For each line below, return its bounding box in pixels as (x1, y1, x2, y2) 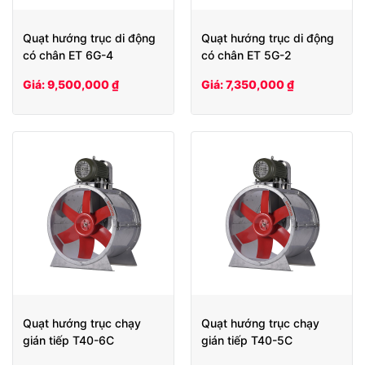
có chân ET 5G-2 (201, 47, 292, 62)
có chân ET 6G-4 (23, 47, 113, 62)
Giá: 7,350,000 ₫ (201, 77, 294, 91)
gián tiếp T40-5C (201, 332, 292, 347)
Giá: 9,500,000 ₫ (23, 77, 119, 91)
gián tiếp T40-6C (23, 332, 114, 347)
